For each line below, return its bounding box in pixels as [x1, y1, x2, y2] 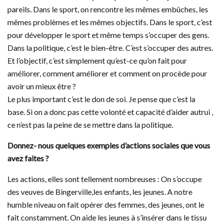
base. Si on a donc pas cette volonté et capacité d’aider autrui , [7, 107, 213, 116]
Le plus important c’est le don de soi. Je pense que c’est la [7, 94, 195, 104]
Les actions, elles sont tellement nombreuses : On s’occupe [7, 174, 202, 184]
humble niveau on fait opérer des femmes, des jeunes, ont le [7, 199, 204, 209]
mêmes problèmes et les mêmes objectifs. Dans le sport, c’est [7, 17, 212, 27]
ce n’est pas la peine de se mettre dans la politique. [7, 119, 173, 129]
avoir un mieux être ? [7, 81, 76, 91]
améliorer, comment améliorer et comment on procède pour [7, 68, 207, 78]
